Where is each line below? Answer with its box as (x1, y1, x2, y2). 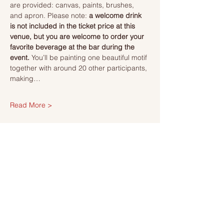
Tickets (10, 128, 33, 140)
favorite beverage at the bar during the (10, 42, 136, 51)
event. (10, 53, 31, 62)
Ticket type (10, 176, 45, 185)
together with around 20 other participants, (10, 63, 149, 72)
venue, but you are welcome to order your (10, 32, 146, 41)
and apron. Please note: (10, 11, 89, 20)
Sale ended (16, 161, 48, 168)
